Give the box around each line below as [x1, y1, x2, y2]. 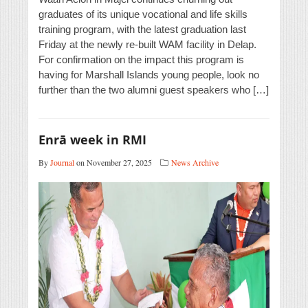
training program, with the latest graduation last [38, 23, 246, 36]
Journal [50, 157, 74, 168]
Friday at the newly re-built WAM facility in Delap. [38, 38, 256, 51]
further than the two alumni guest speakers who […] [38, 84, 269, 96]
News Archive [171, 157, 219, 168]
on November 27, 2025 [74, 157, 152, 168]
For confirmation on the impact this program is [38, 54, 244, 66]
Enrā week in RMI [38, 131, 146, 148]
